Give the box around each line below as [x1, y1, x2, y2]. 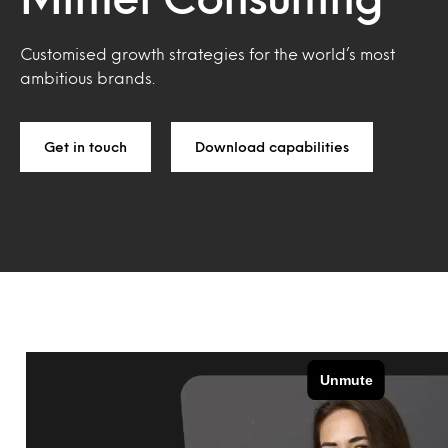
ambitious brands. [20, 71, 155, 84]
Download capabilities [195, 141, 349, 152]
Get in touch [44, 141, 127, 152]
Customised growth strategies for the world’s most [20, 47, 395, 60]
